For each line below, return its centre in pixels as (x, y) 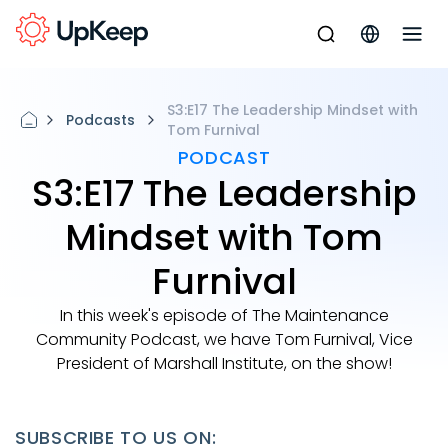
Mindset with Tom (224, 237)
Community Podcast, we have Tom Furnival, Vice (224, 339)
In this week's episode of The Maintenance (224, 315)
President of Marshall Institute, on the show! (224, 363)
